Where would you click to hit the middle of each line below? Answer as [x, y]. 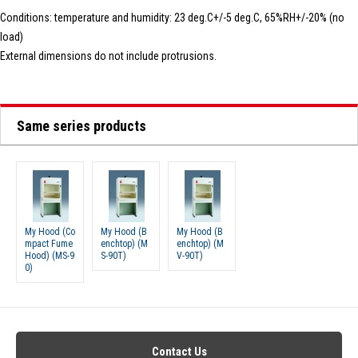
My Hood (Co [50, 232]
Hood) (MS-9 [50, 256]
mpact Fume [49, 244]
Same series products [82, 126]
